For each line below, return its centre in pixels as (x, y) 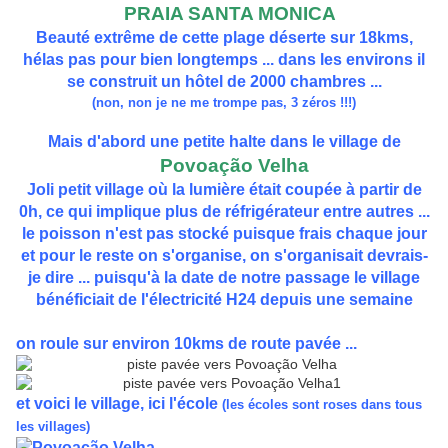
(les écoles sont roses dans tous (322, 405)
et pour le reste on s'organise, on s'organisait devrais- (224, 256)
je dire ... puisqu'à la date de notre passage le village (224, 278)
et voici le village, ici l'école (119, 404)
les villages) (53, 427)
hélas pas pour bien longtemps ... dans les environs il (224, 60)
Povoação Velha (234, 166)
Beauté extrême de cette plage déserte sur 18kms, (224, 38)
